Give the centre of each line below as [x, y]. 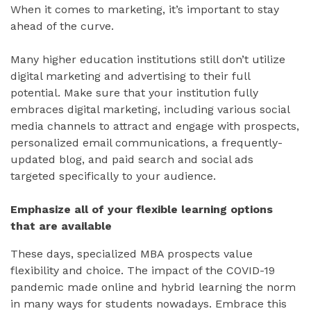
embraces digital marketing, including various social [150, 110]
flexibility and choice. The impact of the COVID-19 [143, 271]
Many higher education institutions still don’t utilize [148, 60]
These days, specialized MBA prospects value [132, 254]
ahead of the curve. [62, 26]
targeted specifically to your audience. [113, 176]
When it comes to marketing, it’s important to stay [145, 10]
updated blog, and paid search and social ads [132, 160]
